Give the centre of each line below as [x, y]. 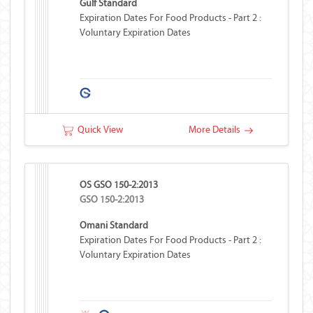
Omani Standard [114, 225]
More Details [216, 130]
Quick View [98, 130]
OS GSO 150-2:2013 [119, 185]
